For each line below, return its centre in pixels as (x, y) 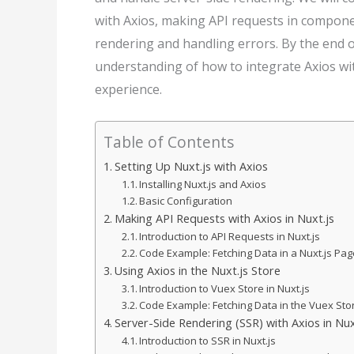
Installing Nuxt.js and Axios (203, 185)
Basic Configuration (186, 201)
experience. (128, 89)
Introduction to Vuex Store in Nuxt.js (225, 289)
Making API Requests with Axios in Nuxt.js (224, 219)
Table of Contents (169, 142)
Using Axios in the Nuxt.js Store (197, 271)
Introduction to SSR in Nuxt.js (208, 341)
